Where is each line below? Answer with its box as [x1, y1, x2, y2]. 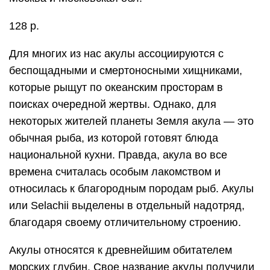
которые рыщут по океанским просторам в [9, 81, 223, 93]
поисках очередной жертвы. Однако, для [9, 98, 216, 110]
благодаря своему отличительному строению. [9, 216, 241, 228]
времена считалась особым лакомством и [9, 166, 221, 178]
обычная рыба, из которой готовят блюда [9, 132, 218, 144]
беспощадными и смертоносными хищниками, [9, 64, 242, 77]
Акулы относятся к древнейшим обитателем [9, 244, 232, 256]
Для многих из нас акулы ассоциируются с [9, 48, 224, 60]
